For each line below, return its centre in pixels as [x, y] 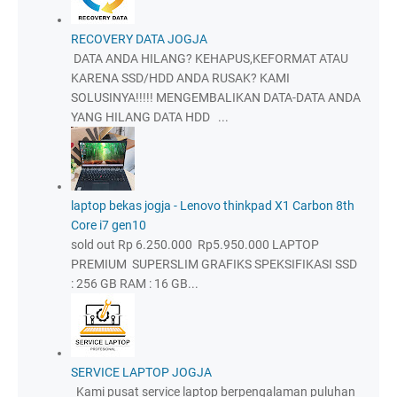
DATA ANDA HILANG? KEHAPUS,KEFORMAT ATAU [210, 58]
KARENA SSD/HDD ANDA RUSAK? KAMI [180, 78]
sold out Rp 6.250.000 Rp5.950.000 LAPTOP [195, 244]
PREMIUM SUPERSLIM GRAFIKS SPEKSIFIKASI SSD [214, 264]
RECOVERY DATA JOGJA [139, 39]
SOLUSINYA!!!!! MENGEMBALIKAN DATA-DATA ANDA [216, 97]
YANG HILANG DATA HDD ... [150, 117]
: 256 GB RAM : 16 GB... [135, 283]
